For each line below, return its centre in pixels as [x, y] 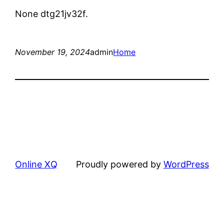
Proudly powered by [119, 164]
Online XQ [36, 164]
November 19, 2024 [53, 52]
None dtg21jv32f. [52, 13]
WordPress [186, 164]
